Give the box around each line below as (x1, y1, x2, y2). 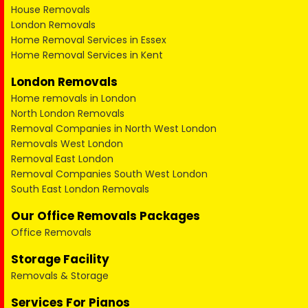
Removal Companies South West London (11, 167, 208, 181)
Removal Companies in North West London (11, 122, 217, 135)
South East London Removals (11, 182, 149, 196)
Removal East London (11, 152, 113, 166)
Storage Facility (11, 251, 109, 267)
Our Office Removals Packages (11, 208, 200, 224)
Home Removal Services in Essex (11, 33, 166, 47)
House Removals (11, 3, 90, 16)
